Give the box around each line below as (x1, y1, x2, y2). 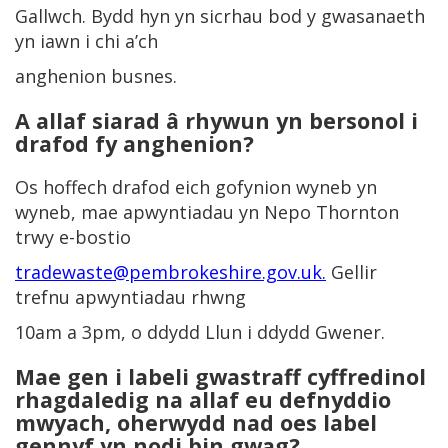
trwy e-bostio (15, 225, 131, 249)
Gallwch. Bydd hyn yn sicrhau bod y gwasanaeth (15, 4, 425, 28)
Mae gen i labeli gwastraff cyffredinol (15, 362, 426, 391)
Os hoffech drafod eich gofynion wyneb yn (15, 175, 377, 199)
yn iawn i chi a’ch (15, 29, 158, 53)
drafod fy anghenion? (15, 129, 254, 158)
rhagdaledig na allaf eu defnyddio (15, 385, 391, 414)
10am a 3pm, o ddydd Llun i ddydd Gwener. (15, 320, 385, 344)
